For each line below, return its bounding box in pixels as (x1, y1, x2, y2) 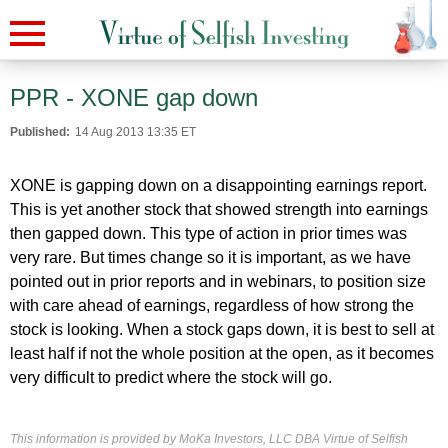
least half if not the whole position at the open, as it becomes (10, 345, 434, 362)
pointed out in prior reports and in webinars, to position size (10, 273, 426, 290)
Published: (10, 125, 70, 139)
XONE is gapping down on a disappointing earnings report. (10, 177, 427, 194)
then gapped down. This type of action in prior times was (10, 225, 407, 242)
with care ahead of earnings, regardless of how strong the (10, 297, 414, 314)
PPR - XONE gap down (10, 84, 258, 111)
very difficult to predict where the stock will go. (10, 369, 332, 386)
